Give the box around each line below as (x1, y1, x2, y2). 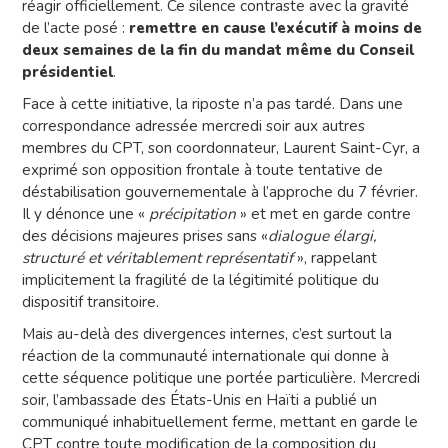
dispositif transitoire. (22, 291, 159, 313)
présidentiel (22, 61, 113, 83)
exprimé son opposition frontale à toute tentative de (22, 159, 383, 181)
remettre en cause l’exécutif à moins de (129, 17, 422, 39)
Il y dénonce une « (22, 203, 149, 225)
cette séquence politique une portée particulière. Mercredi (22, 367, 420, 389)
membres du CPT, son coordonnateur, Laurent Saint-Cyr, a (22, 137, 420, 159)
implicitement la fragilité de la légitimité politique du (22, 269, 379, 291)
